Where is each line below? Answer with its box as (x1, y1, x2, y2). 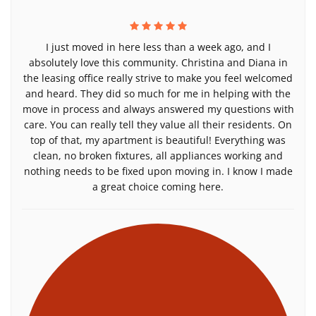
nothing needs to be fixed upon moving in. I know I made (23, 164, 293, 178)
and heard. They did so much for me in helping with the (25, 87, 291, 100)
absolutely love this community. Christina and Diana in (28, 56, 288, 69)
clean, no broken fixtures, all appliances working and (33, 149, 283, 162)
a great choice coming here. (92, 180, 224, 193)
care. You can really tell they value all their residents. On (24, 118, 292, 131)
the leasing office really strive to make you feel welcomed (23, 71, 293, 85)
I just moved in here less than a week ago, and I (45, 40, 271, 54)
